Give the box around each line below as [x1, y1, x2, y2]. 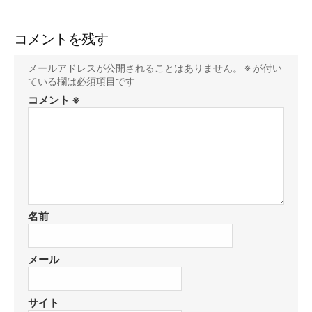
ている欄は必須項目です [28, 75, 135, 88]
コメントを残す [14, 31, 109, 48]
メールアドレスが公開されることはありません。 [28, 61, 242, 75]
